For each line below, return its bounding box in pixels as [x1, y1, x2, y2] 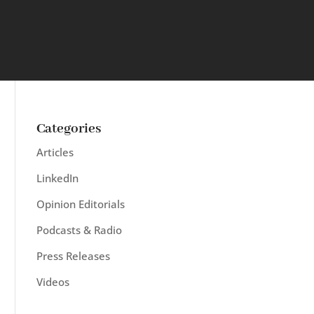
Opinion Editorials [36, 197, 125, 211]
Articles [36, 145, 74, 159]
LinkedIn [36, 171, 78, 185]
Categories [36, 120, 101, 137]
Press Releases [36, 249, 110, 263]
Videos [36, 275, 69, 289]
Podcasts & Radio [36, 223, 122, 237]
